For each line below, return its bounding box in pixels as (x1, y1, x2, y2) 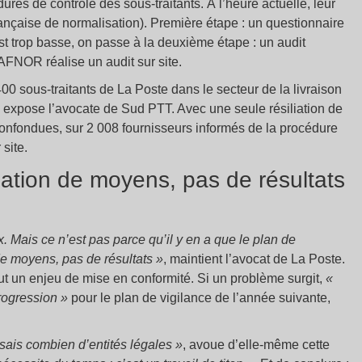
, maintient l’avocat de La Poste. (163, 252, 345, 267)
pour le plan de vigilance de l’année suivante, (71, 291, 330, 305)
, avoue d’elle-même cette (183, 338, 330, 352)
